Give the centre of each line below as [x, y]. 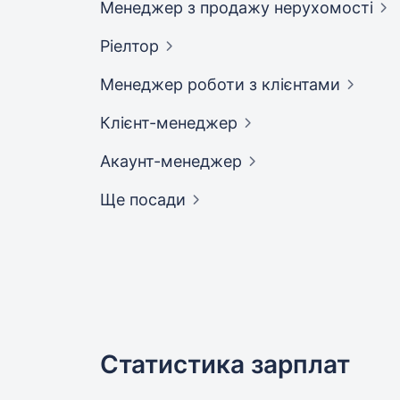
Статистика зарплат [225, 365]
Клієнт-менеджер [169, 123]
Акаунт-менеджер [171, 162]
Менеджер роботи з [181, 85]
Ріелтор [129, 46]
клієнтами [301, 85]
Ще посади [143, 200]
